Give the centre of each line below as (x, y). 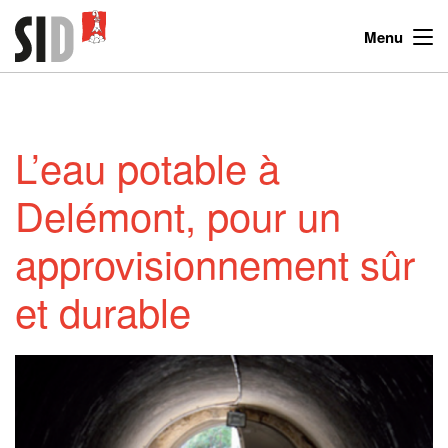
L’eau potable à (147, 166)
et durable (103, 310)
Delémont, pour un (178, 214)
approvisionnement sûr (215, 262)
